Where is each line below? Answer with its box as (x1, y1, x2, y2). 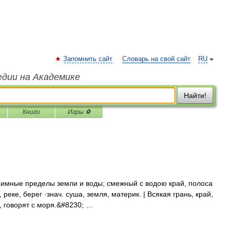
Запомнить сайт (63, 55, 112, 63)
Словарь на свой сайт (122, 55, 190, 63)
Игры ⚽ (68, 108, 90, 116)
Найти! (184, 91, 206, 100)
